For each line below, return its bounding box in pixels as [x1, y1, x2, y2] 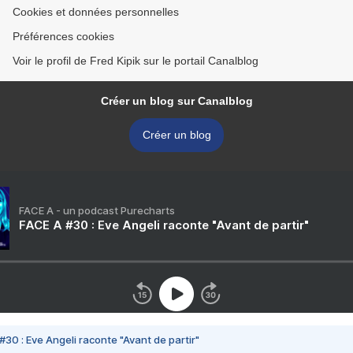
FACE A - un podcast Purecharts [19, 204, 175, 217]
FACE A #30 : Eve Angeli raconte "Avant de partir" [19, 217, 309, 233]
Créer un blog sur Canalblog [100, 95, 253, 108]
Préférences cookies [13, 30, 114, 43]
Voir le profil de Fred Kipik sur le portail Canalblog [13, 54, 258, 68]
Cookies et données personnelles [13, 6, 179, 19]
